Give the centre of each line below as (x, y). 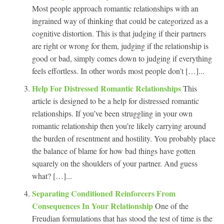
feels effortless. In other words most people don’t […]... (118, 70)
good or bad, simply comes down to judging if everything (122, 58)
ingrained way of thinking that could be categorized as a (120, 20)
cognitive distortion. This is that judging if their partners (119, 33)
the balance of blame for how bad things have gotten (114, 150)
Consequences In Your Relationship (93, 205)
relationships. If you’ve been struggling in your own (112, 113)
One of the (172, 205)
